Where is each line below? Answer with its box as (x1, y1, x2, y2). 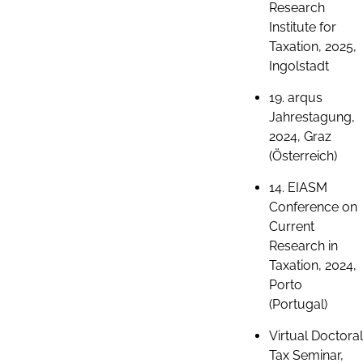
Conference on (269, 199, 357, 215)
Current (269, 219, 314, 234)
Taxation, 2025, (269, 39, 357, 54)
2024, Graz (269, 129, 331, 144)
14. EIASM (269, 180, 327, 195)
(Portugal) (269, 297, 327, 312)
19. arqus (269, 90, 322, 105)
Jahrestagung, (269, 109, 355, 125)
